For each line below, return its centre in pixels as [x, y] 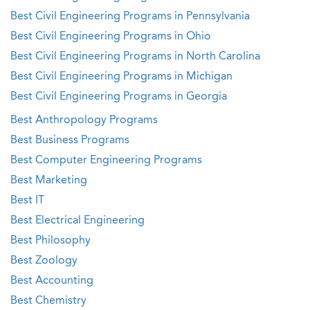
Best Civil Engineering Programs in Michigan [121, 77]
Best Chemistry [48, 301]
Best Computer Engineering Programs [106, 161]
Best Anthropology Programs [84, 120]
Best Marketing [49, 181]
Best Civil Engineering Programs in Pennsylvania [130, 17]
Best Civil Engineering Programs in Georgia [119, 97]
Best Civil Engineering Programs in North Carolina [135, 57]
